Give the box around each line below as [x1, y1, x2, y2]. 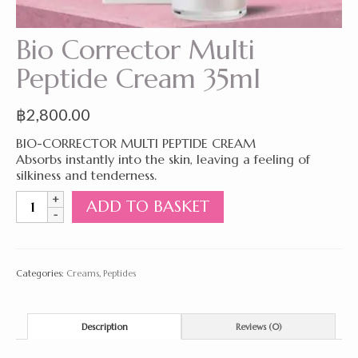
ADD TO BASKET [86, 197, 209, 217]
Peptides [103, 268, 136, 279]
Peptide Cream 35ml [16, 62, 261, 96]
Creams [66, 268, 99, 279]
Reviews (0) [235, 320, 282, 332]
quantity [15, 286, 64, 302]
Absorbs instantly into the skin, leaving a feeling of [16, 151, 310, 167]
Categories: [16, 268, 66, 279]
